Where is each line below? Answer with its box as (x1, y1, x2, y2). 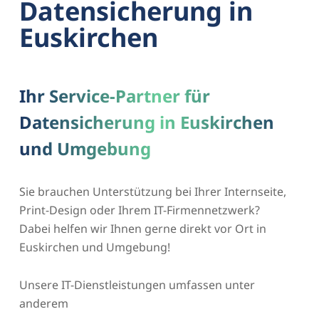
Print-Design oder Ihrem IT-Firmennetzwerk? (19, 202, 260, 218)
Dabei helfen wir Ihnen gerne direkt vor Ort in (19, 220, 266, 236)
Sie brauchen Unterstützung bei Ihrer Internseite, (19, 183, 286, 199)
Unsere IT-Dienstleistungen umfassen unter (19, 276, 255, 293)
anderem (19, 295, 68, 311)
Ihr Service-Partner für (19, 83, 210, 108)
